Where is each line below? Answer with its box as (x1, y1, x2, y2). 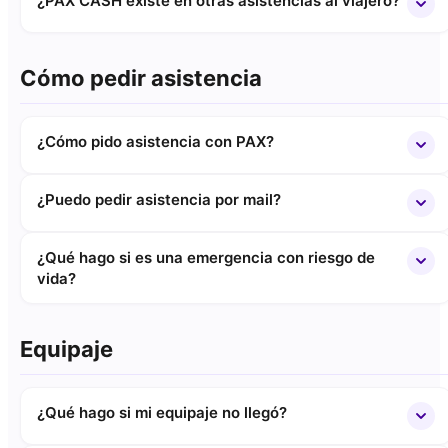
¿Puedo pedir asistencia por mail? (37, 190, 281, 209)
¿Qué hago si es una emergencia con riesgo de (37, 248, 375, 267)
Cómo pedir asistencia (20, 65, 262, 91)
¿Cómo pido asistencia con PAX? (37, 132, 274, 151)
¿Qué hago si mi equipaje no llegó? (37, 403, 287, 422)
